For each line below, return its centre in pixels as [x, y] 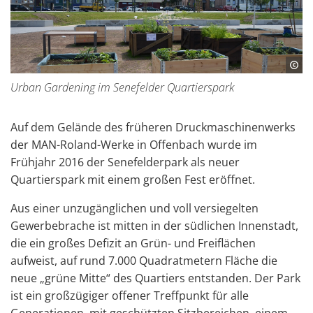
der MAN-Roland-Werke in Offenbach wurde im [134, 145]
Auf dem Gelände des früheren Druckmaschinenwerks [153, 128]
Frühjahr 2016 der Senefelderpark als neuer [125, 162]
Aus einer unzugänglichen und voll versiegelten [134, 209]
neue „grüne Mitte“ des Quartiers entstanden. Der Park [155, 278]
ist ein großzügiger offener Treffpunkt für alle [130, 296]
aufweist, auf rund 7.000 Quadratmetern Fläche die [144, 261]
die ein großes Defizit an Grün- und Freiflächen [133, 243]
